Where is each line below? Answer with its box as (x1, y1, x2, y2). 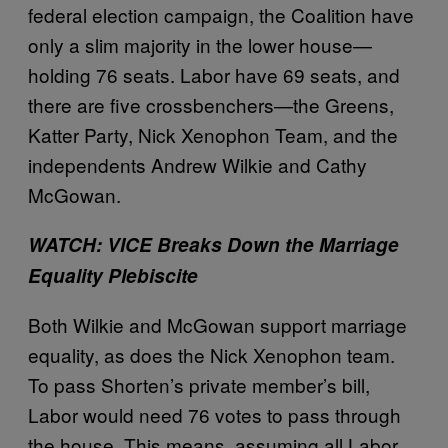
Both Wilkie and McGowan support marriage (28, 310, 407, 338)
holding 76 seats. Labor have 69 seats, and (28, 60, 400, 88)
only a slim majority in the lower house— (28, 30, 372, 58)
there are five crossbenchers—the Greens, (28, 90, 394, 118)
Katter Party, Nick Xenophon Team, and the (28, 120, 398, 148)
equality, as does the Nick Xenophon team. (28, 340, 395, 368)
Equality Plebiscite (28, 261, 198, 289)
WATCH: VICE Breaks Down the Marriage (28, 230, 399, 258)
